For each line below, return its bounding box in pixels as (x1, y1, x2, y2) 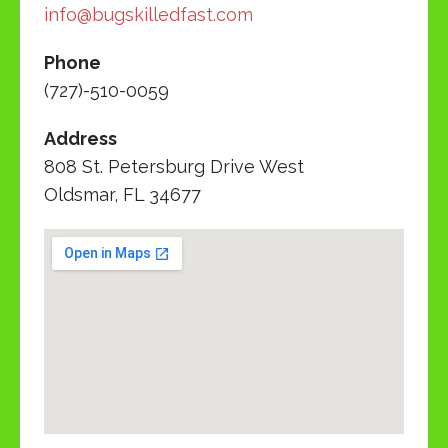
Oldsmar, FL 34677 (44, 183, 201, 205)
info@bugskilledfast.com (44, 3, 253, 25)
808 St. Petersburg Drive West (44, 155, 304, 177)
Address (44, 127, 117, 149)
